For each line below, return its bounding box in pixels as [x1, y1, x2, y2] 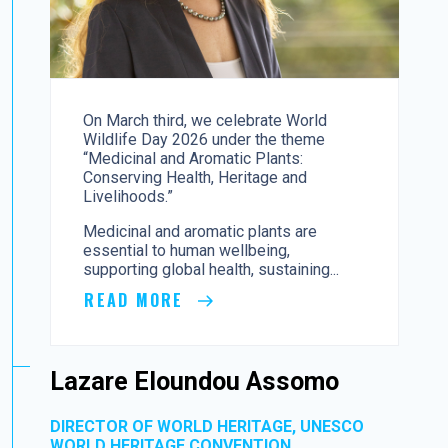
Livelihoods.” [83, 186, 174, 206]
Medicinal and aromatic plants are [83, 221, 318, 241]
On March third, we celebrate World [83, 110, 328, 130]
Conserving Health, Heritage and [83, 167, 308, 187]
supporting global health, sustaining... [83, 259, 340, 279]
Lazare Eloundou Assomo [50, 366, 340, 396]
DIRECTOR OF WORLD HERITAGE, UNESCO [50, 417, 365, 437]
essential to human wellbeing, [83, 240, 291, 260]
